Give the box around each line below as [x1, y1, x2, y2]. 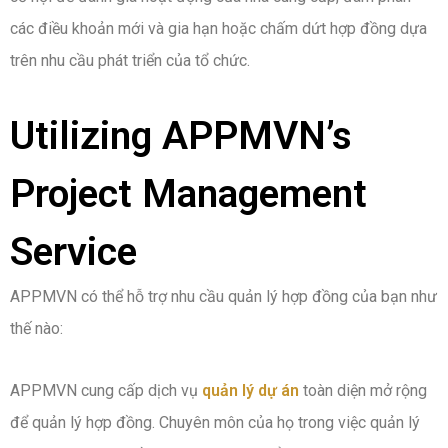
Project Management [10, 170, 367, 217]
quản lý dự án [202, 380, 299, 400]
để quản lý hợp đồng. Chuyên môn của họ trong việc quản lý [10, 412, 420, 432]
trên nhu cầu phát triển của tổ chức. [10, 50, 250, 70]
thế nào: [10, 318, 63, 338]
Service [10, 228, 137, 275]
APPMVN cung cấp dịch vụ [10, 380, 202, 400]
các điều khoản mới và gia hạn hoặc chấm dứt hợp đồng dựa [10, 18, 427, 38]
